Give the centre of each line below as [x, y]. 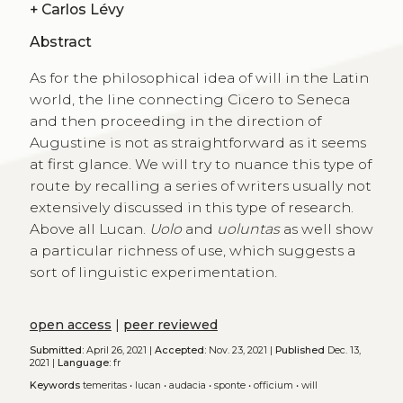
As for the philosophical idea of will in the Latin [199, 77]
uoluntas [250, 228]
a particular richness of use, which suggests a [192, 250]
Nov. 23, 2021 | [240, 351]
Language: [84, 363]
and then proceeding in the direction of [175, 121]
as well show [328, 228]
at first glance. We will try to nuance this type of [200, 164]
